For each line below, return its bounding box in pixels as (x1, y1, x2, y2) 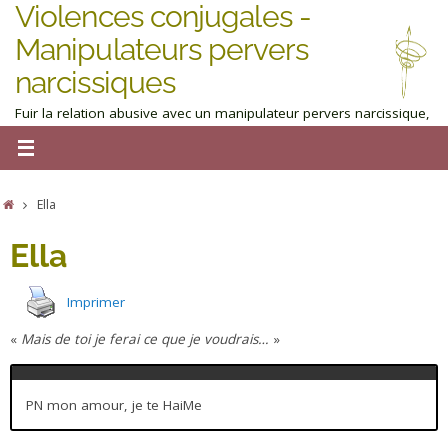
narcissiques (15, 64, 176, 100)
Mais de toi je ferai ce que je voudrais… (21, 330, 269, 348)
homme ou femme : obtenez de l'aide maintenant (15, 126, 334, 144)
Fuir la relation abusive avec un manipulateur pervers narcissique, (15, 104, 430, 122)
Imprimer (67, 293, 125, 311)
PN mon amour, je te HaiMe (25, 395, 202, 414)
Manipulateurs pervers (15, 31, 308, 67)
